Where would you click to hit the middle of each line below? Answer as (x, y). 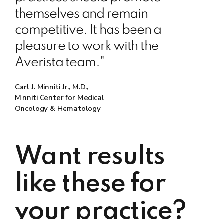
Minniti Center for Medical (59, 98)
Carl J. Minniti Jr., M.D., (51, 87)
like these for (90, 184)
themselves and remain (81, 14)
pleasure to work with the (87, 46)
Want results (90, 157)
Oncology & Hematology (58, 108)
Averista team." (59, 63)
